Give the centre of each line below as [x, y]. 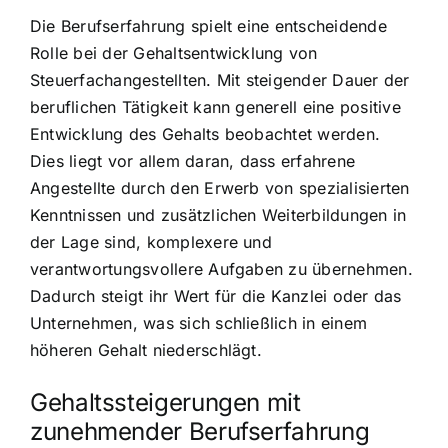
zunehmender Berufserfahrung [200, 431]
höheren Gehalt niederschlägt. [146, 349]
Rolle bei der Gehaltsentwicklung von [174, 52]
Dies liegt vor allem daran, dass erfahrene [193, 160]
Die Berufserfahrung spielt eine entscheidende [208, 25]
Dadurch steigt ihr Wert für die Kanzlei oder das [216, 295]
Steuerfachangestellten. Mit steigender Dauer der [220, 79]
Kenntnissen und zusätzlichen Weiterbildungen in [218, 214]
